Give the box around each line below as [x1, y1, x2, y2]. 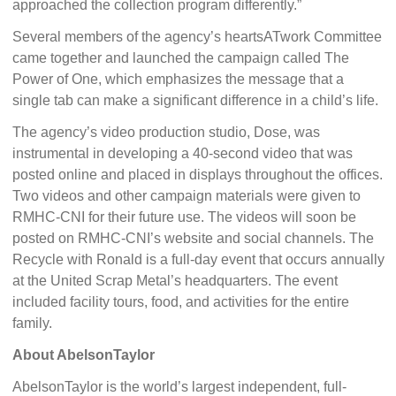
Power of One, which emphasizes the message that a [11, 72, 344, 87]
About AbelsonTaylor [11, 347, 155, 362]
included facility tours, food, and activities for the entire [11, 294, 349, 309]
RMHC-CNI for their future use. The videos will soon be [11, 209, 356, 225]
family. [11, 316, 52, 331]
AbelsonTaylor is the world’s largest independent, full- [11, 379, 346, 394]
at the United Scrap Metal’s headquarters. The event [11, 273, 338, 288]
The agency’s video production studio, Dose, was [11, 125, 320, 140]
